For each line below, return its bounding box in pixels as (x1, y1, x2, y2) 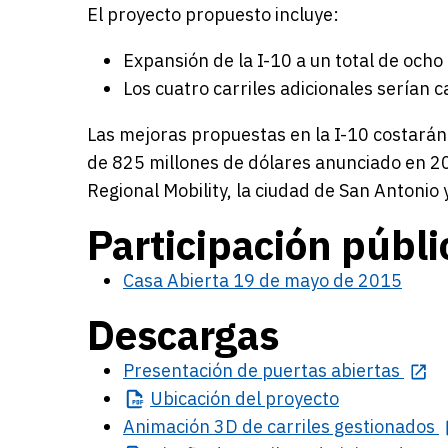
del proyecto (231, 387, 339, 410)
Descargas (87, 309, 279, 361)
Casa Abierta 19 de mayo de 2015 (123, 269, 402, 292)
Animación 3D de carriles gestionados (123, 415, 435, 438)
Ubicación (150, 387, 231, 410)
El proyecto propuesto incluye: (87, 3, 339, 26)
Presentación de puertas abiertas (123, 359, 400, 382)
